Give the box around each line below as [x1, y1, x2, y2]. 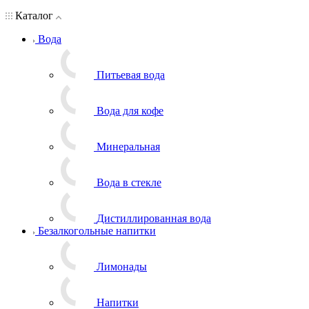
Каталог [12, 9, 56, 21]
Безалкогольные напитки [38, 224, 156, 237]
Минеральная [97, 140, 160, 152]
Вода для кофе [97, 104, 163, 117]
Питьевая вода [97, 68, 165, 81]
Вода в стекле [97, 176, 161, 188]
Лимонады [97, 260, 147, 272]
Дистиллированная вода [97, 212, 211, 224]
